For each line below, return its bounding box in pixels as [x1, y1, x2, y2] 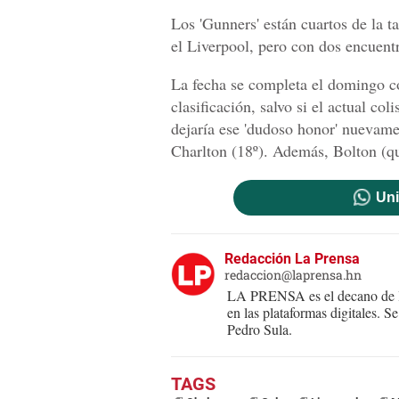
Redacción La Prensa [224, 250, 360, 268]
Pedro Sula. [227, 320, 292, 339]
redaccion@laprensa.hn [224, 266, 362, 284]
